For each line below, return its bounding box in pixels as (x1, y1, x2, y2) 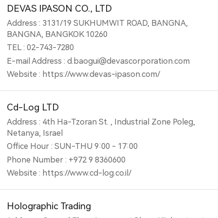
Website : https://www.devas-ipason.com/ (7, 70, 161, 79)
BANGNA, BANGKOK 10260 (7, 29, 108, 39)
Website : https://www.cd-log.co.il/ (7, 168, 132, 178)
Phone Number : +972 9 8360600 (7, 155, 126, 164)
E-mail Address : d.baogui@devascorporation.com (7, 56, 190, 66)
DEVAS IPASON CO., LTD (7, 3, 112, 15)
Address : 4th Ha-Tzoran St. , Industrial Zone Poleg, (7, 117, 196, 127)
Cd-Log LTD (7, 102, 59, 113)
